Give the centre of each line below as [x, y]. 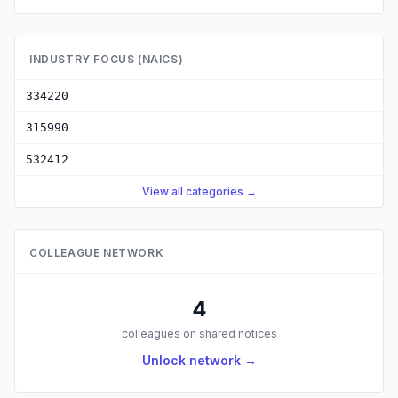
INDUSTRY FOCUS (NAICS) [107, 59]
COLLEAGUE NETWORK [97, 253]
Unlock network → [199, 360]
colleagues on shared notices [199, 334]
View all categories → [199, 191]
